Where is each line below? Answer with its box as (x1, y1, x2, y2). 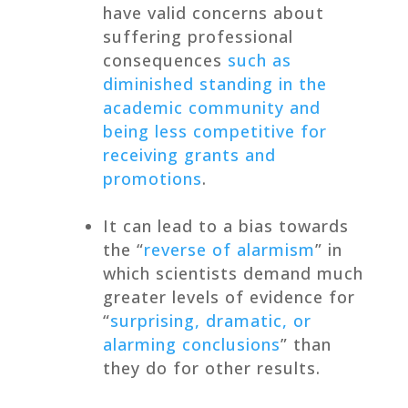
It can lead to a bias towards (102, 214, 349, 237)
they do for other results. (102, 356, 321, 379)
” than (280, 332, 331, 355)
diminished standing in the (102, 72, 327, 95)
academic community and (102, 96, 321, 118)
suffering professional (102, 25, 293, 47)
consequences (102, 48, 228, 71)
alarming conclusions (102, 332, 280, 355)
